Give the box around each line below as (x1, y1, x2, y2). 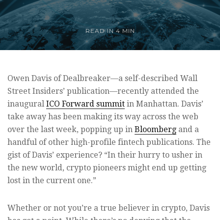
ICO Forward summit (46, 99, 125, 109)
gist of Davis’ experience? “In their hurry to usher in (7, 150, 202, 160)
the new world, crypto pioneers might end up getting (7, 163, 206, 173)
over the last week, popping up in (7, 125, 135, 135)
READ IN (85, 27, 116, 35)
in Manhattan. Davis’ (125, 99, 203, 109)
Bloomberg (135, 125, 176, 135)
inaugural (7, 99, 46, 109)
